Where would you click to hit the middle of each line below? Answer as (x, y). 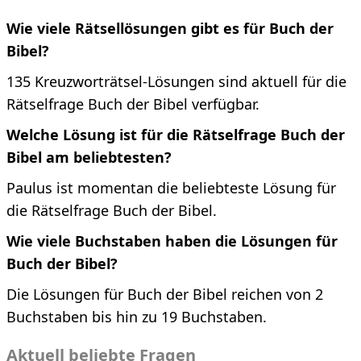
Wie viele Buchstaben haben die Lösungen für (172, 241)
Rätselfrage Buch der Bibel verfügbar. (133, 104)
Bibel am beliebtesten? (89, 158)
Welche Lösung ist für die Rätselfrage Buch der (176, 135)
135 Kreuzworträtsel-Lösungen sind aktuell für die (176, 82)
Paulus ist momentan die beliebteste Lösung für (171, 188)
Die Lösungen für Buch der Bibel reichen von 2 (165, 295)
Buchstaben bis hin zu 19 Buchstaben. (137, 317)
